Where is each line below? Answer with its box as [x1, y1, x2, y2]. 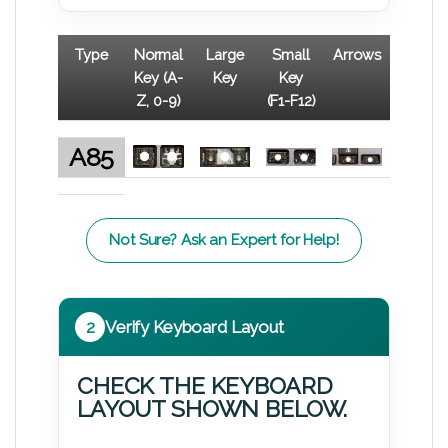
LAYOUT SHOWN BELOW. [77, 394, 348, 422]
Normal [133, 45, 184, 63]
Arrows [333, 45, 381, 63]
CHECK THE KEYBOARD [77, 371, 333, 399]
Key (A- [134, 68, 183, 86]
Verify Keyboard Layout [105, 316, 284, 337]
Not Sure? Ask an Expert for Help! [109, 230, 339, 249]
